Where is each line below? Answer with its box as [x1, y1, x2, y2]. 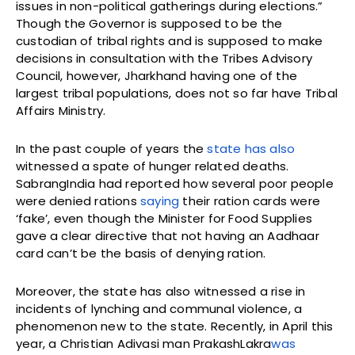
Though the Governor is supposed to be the [16, 15, 283, 32]
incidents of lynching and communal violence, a [16, 300, 303, 318]
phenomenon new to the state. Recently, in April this [16, 318, 334, 335]
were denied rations [16, 193, 140, 210]
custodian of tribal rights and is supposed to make [16, 32, 323, 50]
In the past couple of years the [16, 140, 208, 158]
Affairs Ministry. [16, 102, 106, 120]
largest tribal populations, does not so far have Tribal [16, 85, 338, 102]
